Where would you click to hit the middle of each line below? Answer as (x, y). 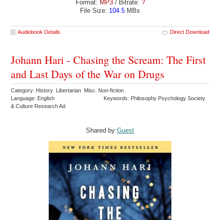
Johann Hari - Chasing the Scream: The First (109, 59)
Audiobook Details (39, 32)
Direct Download (189, 32)
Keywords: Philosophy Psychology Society (155, 98)
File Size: (95, 10)
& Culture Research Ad (39, 106)
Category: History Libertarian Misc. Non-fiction (68, 90)
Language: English (33, 98)
